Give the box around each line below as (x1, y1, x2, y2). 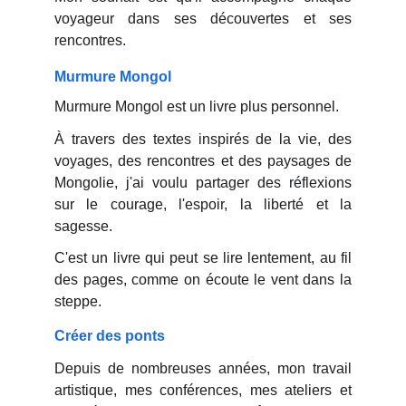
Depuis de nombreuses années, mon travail (54, 361, 352, 376)
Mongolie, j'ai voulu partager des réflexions (54, 175, 352, 190)
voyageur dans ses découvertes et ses (54, 11, 352, 26)
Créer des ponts (54, 328, 165, 343)
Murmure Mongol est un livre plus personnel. (54, 99, 339, 114)
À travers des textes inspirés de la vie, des (54, 131, 352, 147)
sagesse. (54, 218, 112, 234)
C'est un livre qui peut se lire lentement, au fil (54, 250, 352, 266)
